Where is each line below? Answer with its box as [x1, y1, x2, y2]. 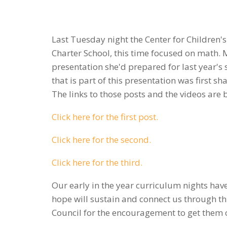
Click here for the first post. [52, 111, 158, 123]
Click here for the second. [52, 134, 151, 145]
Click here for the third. [52, 157, 142, 168]
